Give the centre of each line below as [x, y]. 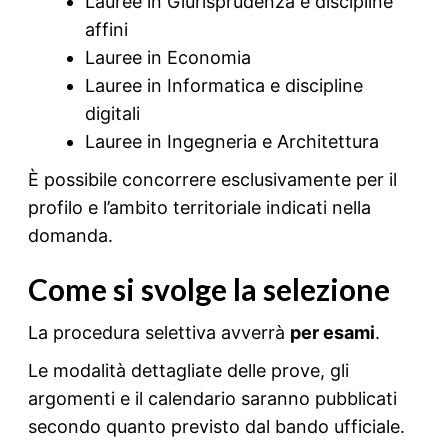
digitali [112, 113]
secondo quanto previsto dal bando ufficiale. [216, 426]
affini [106, 29]
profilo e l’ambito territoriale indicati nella [199, 207]
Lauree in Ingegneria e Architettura [231, 141]
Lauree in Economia [167, 57]
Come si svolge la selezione [208, 289]
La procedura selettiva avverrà [158, 332]
